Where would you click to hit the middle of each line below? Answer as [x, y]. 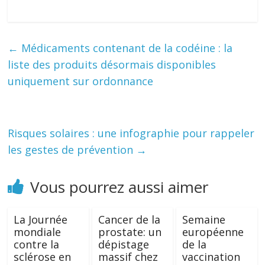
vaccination [211, 257]
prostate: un [130, 232]
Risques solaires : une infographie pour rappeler [131, 133]
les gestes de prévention [72, 150]
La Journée [41, 219]
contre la [37, 244]
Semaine [203, 219]
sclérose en [43, 257]
